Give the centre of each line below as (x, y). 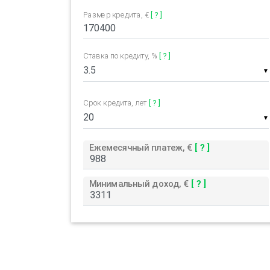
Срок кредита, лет (116, 103)
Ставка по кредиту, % (121, 56)
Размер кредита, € (117, 15)
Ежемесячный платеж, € (142, 148)
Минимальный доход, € (140, 184)
